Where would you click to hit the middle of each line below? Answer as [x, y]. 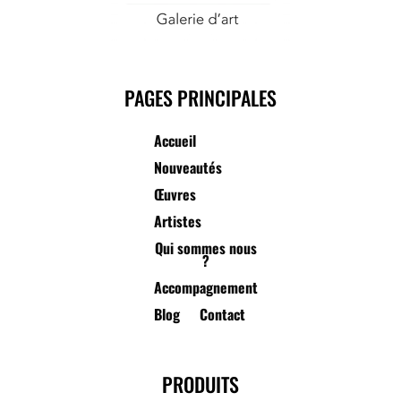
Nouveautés [188, 167]
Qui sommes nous [205, 247]
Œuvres [175, 194]
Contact [222, 314]
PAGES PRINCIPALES [200, 97]
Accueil [175, 140]
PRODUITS [200, 384]
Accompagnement [205, 287]
